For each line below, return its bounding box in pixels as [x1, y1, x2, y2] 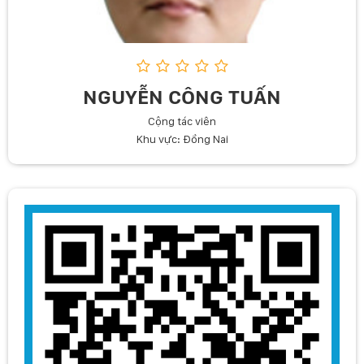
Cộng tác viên [148, 115, 216, 128]
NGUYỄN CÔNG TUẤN [83, 84, 281, 109]
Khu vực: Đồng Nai [136, 132, 228, 145]
